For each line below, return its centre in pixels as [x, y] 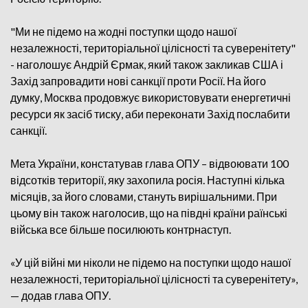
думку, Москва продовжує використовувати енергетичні [151, 97]
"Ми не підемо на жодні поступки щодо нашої [123, 31]
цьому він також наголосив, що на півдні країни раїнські [149, 213]
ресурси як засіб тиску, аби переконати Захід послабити [150, 114]
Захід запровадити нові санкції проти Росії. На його [138, 81]
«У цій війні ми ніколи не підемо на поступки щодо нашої [151, 262]
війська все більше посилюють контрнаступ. [121, 229]
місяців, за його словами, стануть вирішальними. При [144, 196]
